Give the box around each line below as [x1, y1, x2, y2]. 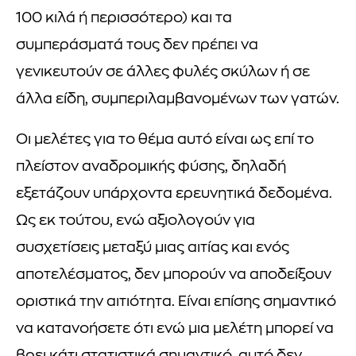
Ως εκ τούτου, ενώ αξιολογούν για [16, 213, 255, 229]
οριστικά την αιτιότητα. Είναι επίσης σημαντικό [16, 294, 336, 310]
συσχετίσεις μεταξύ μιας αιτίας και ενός [16, 240, 289, 256]
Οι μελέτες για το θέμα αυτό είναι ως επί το [16, 132, 314, 148]
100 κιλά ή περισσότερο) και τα [16, 10, 232, 26]
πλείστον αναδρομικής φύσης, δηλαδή [16, 159, 286, 175]
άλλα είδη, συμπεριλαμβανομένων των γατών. [16, 91, 339, 107]
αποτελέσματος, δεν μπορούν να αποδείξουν [16, 267, 331, 283]
